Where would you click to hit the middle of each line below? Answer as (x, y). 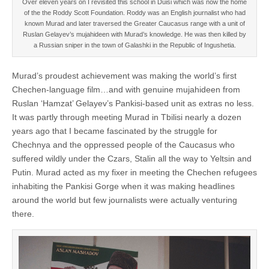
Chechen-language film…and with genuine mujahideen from (126, 89)
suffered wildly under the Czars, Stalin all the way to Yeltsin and (132, 158)
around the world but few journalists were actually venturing (125, 200)
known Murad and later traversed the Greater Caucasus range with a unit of (134, 23)
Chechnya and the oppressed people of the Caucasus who (123, 144)
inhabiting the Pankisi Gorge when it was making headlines (123, 186)
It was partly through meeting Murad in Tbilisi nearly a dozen (127, 117)
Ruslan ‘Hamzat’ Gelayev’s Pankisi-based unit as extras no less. (133, 103)
